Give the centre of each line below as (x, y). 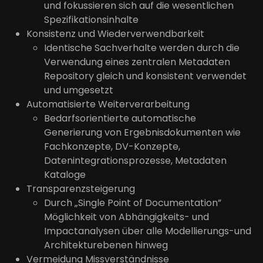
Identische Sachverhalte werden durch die (142, 48)
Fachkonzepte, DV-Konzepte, (112, 147)
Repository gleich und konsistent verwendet (145, 76)
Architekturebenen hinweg (106, 245)
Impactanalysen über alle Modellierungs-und (148, 231)
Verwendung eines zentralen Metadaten (137, 62)
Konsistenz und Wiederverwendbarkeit (115, 34)
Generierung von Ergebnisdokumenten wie (142, 133)
